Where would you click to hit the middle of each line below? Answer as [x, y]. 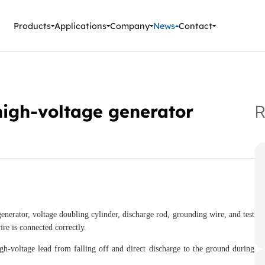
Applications [81, 26]
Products [33, 26]
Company [130, 26]
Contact [196, 26]
